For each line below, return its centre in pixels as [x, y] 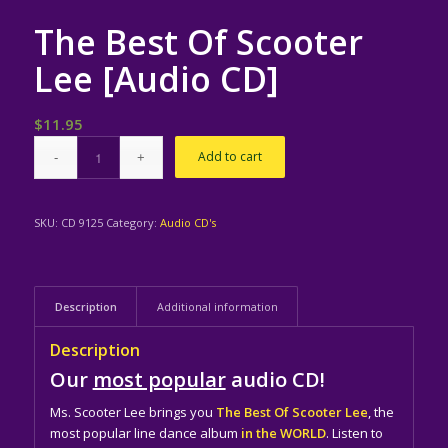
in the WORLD [283, 432]
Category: [132, 222]
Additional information [217, 306]
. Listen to [354, 432]
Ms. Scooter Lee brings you [131, 411]
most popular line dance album [145, 432]
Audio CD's [187, 222]
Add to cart [230, 156]
